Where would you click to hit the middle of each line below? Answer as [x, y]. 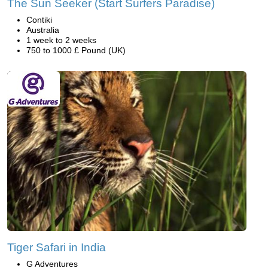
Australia [43, 30]
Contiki [39, 19]
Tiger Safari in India [57, 247]
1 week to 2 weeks [61, 40]
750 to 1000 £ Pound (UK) [76, 50]
